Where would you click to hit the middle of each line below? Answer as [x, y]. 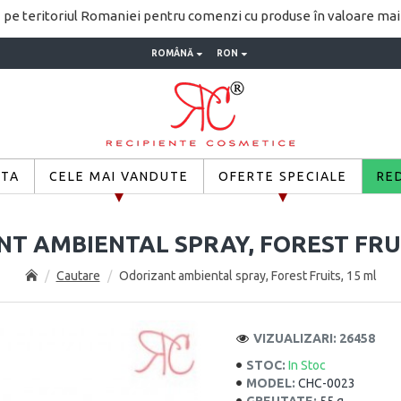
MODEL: [271, 383]
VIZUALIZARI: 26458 [314, 338]
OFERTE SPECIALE [282, 176]
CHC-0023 [327, 383]
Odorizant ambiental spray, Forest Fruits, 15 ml [247, 276]
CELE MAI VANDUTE [119, 176]
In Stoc [307, 365]
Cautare [78, 276]
